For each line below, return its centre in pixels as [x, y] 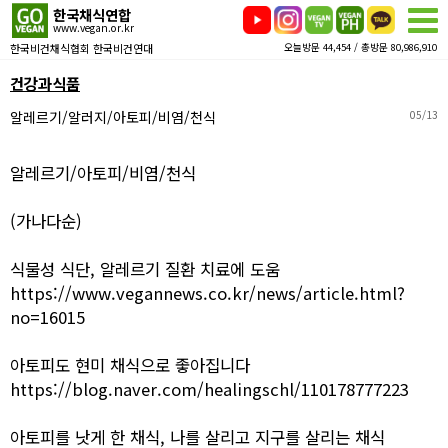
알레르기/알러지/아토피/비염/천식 [113, 117]
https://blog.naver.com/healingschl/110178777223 [209, 389]
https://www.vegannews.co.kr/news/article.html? [207, 293]
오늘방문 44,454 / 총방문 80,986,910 [360, 47]
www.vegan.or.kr [93, 27]
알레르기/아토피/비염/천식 [103, 173]
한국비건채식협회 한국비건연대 [81, 48]
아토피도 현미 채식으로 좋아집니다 [130, 365]
